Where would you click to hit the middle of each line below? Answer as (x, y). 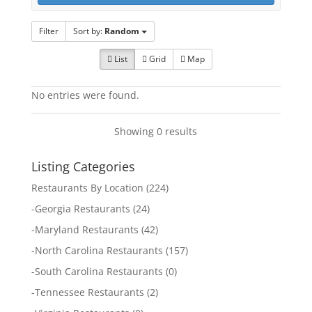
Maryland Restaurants (86, 229)
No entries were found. (85, 95)
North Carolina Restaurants (99, 250)
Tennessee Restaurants (89, 292)
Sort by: (88, 31)
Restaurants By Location (87, 188)
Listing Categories (83, 166)
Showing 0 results (156, 131)
